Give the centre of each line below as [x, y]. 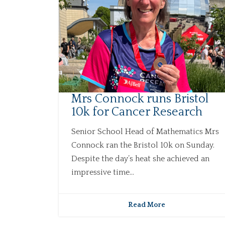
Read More [146, 205]
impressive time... [103, 173]
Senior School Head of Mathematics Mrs [145, 132]
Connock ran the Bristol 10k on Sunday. [143, 145]
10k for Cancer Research [137, 112]
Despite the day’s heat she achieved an [140, 159]
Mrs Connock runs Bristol [140, 99]
